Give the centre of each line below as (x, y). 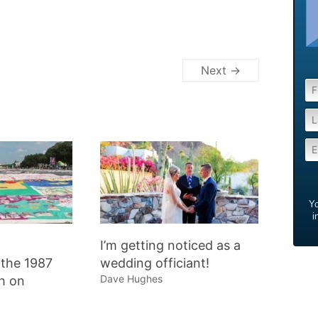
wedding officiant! (154, 263)
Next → (221, 70)
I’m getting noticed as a (170, 246)
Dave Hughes (131, 279)
